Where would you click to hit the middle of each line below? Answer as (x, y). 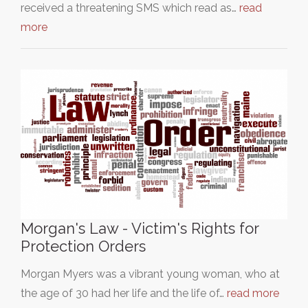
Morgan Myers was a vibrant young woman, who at (150, 274)
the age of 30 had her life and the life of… (124, 294)
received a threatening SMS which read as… (130, 8)
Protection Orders (83, 246)
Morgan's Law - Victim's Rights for (140, 229)
